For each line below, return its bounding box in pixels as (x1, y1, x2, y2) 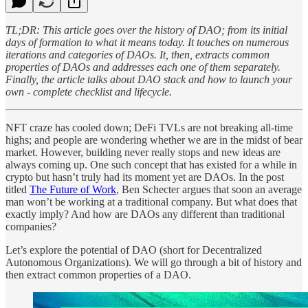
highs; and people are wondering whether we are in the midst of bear (5, 133, 302, 146)
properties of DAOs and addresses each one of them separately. (5, 60, 280, 73)
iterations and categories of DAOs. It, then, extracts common (5, 48, 269, 60)
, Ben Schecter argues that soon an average (116, 183, 302, 195)
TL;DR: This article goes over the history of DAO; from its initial (5, 23, 287, 36)
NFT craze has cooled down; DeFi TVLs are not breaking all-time (5, 121, 293, 133)
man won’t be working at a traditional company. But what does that (5, 195, 297, 208)
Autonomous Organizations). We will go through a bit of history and (5, 256, 302, 268)
